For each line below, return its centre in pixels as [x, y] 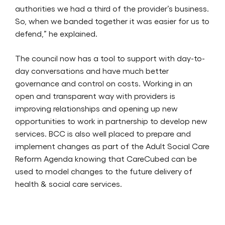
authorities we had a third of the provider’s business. [112, 8]
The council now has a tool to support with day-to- [110, 58]
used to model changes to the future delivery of [104, 171]
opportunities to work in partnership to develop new [111, 121]
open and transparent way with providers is [95, 95]
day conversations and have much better [92, 70]
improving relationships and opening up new [96, 108]
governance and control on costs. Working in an [104, 83]
